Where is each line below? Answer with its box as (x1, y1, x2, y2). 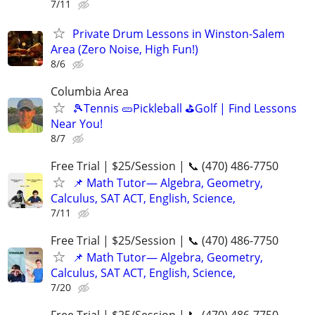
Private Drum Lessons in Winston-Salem (72, 25, 285, 41)
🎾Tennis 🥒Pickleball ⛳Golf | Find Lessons (72, 100, 297, 116)
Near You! (51, 115, 103, 131)
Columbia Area (51, 83, 129, 99)
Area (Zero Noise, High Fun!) (51, 41, 198, 57)
